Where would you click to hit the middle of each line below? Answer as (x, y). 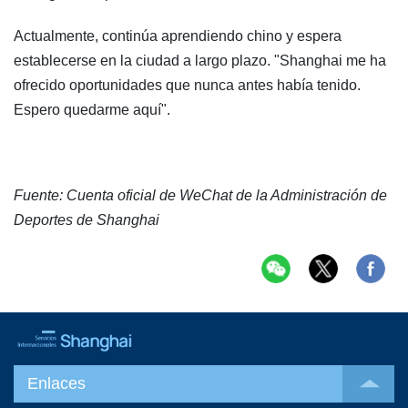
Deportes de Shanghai (87, 219)
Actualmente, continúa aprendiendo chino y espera (178, 36)
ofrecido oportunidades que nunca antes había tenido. (187, 85)
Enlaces (56, 383)
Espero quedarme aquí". (92, 109)
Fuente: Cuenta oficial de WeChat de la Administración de (200, 195)
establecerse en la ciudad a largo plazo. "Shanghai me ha (200, 60)
